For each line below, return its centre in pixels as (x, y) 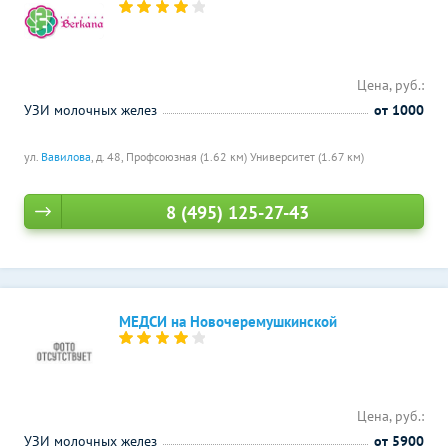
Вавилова (66, 156)
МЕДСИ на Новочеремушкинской (228, 321)
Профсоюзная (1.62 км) (188, 156)
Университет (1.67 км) (307, 156)
